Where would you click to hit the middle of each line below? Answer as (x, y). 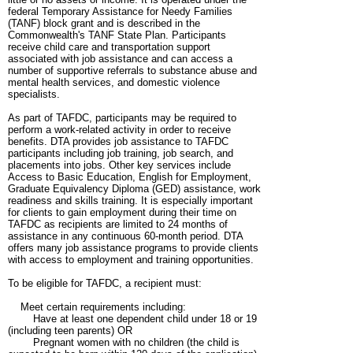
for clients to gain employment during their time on (122, 213)
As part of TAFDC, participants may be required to (122, 118)
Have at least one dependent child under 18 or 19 (132, 319)
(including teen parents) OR (70, 331)
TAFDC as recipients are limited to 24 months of (118, 225)
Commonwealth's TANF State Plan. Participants (117, 35)
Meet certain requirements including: (97, 307)
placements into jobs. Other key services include (119, 165)
